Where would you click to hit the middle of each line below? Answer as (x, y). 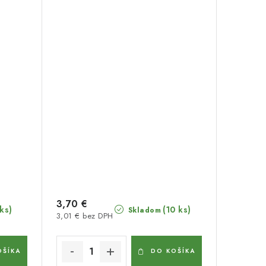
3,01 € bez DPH (85, 216)
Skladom (143, 210)
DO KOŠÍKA (173, 251)
